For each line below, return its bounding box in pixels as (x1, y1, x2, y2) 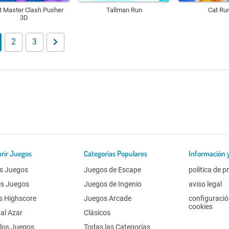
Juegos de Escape (84, 165, 142, 174)
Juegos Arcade (84, 194, 132, 202)
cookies (189, 202, 213, 211)
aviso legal (189, 179, 222, 188)
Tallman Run (106, 6, 142, 14)
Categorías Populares (84, 148, 148, 158)
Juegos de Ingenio (84, 179, 142, 188)
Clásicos (84, 208, 111, 217)
